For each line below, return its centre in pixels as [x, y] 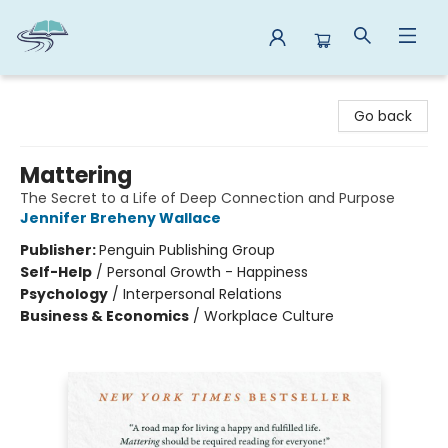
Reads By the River [78, 94]
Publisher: [59, 250]
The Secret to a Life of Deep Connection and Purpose [207, 198]
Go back [383, 116]
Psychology [64, 294]
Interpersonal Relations [202, 294]
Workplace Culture [269, 316]
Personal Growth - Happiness [207, 272]
